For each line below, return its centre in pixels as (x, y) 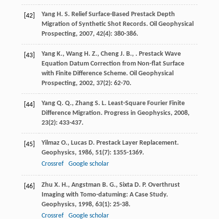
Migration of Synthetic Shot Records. (95, 24)
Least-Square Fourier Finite (145, 104)
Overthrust (163, 185)
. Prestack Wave (158, 54)
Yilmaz (50, 143)
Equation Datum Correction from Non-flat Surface (113, 64)
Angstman (86, 185)
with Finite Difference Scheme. (85, 74)
